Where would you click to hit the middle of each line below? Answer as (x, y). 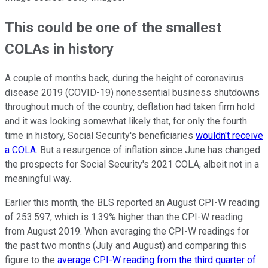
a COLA (20, 150)
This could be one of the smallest (113, 27)
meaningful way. (38, 179)
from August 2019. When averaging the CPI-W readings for (127, 232)
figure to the (31, 260)
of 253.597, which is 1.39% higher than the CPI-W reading (124, 217)
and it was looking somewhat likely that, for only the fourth (126, 121)
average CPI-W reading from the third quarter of (157, 260)
